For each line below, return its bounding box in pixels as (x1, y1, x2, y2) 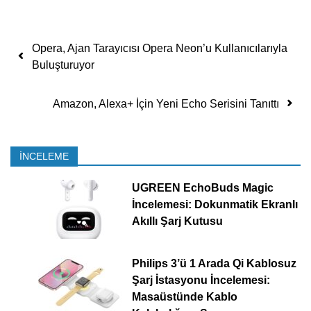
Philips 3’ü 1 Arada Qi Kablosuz (131, 257, 296, 269)
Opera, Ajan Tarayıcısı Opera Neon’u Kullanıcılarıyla (32, 42, 287, 54)
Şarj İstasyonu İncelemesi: (131, 274, 270, 286)
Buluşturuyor (32, 58, 94, 71)
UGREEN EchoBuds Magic (131, 181, 274, 194)
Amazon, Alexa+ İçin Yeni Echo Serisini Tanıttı (53, 97, 279, 110)
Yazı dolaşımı (20, 32, 157, 57)
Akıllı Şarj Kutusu (131, 215, 223, 227)
